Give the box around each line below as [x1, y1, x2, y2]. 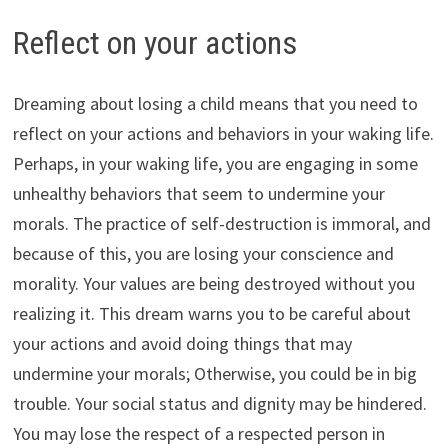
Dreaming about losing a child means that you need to [12, 91, 418, 115]
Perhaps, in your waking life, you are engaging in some [12, 151, 418, 175]
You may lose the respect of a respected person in [12, 421, 385, 445]
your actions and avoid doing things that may [12, 331, 352, 355]
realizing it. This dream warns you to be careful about [12, 301, 411, 325]
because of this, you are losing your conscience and [12, 241, 394, 265]
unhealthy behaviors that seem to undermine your [12, 181, 385, 205]
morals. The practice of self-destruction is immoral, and [12, 211, 431, 235]
